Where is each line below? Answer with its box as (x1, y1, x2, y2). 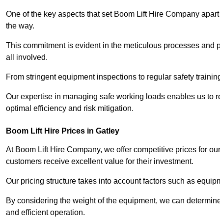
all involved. (6, 53, 48, 62)
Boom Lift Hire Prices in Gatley (6, 127, 119, 136)
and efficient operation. (6, 208, 85, 217)
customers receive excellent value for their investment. (6, 157, 193, 166)
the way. (6, 22, 34, 30)
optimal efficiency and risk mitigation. (6, 104, 134, 113)
